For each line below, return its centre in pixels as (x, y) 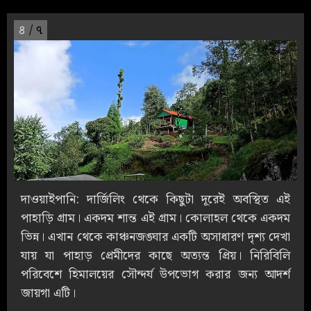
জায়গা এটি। (50, 293)
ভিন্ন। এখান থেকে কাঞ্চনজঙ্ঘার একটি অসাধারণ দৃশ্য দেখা (155, 237)
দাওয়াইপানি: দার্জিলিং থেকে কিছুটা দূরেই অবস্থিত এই (155, 199)
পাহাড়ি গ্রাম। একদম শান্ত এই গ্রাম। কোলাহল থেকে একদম (155, 218)
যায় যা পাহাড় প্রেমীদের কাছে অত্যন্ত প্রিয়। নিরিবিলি (155, 255)
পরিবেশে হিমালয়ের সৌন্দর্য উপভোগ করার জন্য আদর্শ (155, 274)
